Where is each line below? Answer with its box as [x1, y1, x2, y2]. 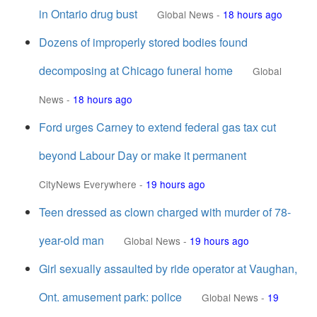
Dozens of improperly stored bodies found [39, 34, 248, 50]
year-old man [39, 232, 104, 248]
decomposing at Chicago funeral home [39, 62, 233, 79]
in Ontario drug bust [39, 6, 137, 22]
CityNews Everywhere [39, 177, 137, 191]
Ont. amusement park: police [39, 289, 182, 305]
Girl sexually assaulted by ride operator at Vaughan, [39, 260, 297, 277]
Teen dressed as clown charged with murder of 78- [39, 204, 291, 220]
